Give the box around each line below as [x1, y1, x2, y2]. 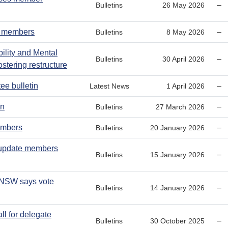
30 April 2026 [162, 54, 205, 63]
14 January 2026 [150, 183, 205, 192]
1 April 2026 [166, 81, 205, 90]
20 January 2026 [150, 123, 205, 132]
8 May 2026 [166, 27, 205, 36]
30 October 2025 [150, 216, 205, 225]
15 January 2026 [150, 150, 205, 159]
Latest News [89, 81, 129, 90]
